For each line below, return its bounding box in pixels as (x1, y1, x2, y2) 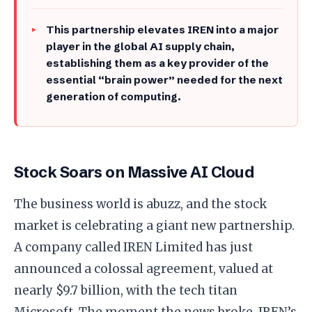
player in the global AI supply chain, (46, 39, 235, 53)
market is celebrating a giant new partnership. (14, 217, 295, 233)
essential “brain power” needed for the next (46, 72, 283, 86)
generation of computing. (46, 89, 181, 103)
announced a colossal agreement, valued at (14, 260, 273, 276)
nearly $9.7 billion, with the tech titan (14, 282, 237, 298)
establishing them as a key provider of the (46, 56, 269, 70)
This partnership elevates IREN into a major (46, 22, 279, 36)
